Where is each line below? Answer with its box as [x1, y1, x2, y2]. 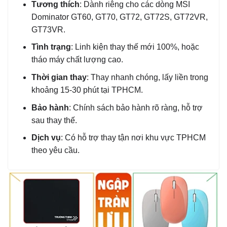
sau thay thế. [31, 116, 77, 125]
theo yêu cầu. [31, 146, 80, 155]
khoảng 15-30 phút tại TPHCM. [31, 86, 143, 95]
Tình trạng [31, 43, 71, 52]
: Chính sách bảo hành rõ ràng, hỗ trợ [68, 103, 203, 112]
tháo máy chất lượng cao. [31, 55, 123, 64]
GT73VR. [31, 25, 65, 34]
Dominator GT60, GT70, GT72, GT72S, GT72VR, [31, 12, 208, 21]
